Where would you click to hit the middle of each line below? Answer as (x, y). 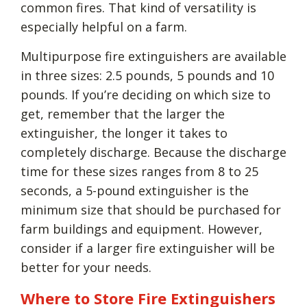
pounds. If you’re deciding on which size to (146, 94)
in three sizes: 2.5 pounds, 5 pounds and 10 (147, 75)
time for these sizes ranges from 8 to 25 (139, 171)
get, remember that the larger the (123, 113)
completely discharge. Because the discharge (153, 152)
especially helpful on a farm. (104, 26)
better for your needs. (86, 267)
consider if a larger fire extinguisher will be (148, 248)
